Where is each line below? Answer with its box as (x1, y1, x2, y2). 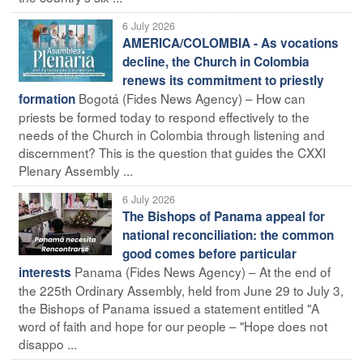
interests (19, 263, 71, 281)
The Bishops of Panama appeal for (122, 207, 325, 225)
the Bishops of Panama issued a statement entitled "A (19, 298, 319, 317)
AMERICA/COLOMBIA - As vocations (122, 33, 339, 52)
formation (19, 89, 75, 108)
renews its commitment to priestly (122, 70, 324, 89)
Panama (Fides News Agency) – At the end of (75, 262, 331, 280)
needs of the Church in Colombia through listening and (19, 125, 325, 143)
